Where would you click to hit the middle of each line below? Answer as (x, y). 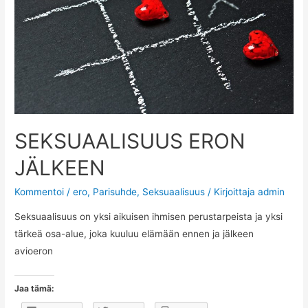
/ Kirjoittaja (232, 192)
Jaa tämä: (35, 288)
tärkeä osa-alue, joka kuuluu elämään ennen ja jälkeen (134, 234)
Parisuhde (115, 192)
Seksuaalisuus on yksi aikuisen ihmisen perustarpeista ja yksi (149, 217)
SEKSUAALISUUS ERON (130, 141)
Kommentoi (40, 192)
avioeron (34, 251)
